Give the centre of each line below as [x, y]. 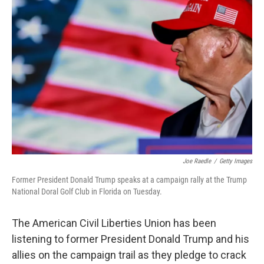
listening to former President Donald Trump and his [131, 239]
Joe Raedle [197, 161]
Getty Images [236, 161]
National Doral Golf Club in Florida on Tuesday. [87, 192]
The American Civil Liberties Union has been [114, 223]
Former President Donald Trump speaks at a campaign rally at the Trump [129, 180]
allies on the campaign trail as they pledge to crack [129, 255]
